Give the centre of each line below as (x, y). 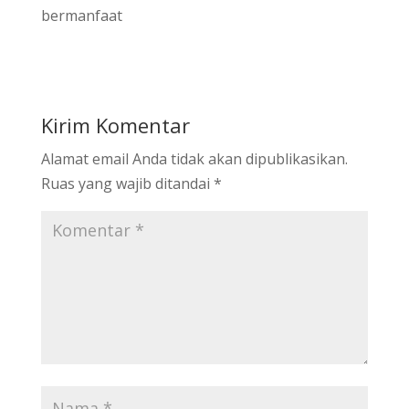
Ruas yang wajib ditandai (127, 183)
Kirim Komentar (115, 125)
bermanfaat (81, 15)
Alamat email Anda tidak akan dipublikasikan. (194, 158)
